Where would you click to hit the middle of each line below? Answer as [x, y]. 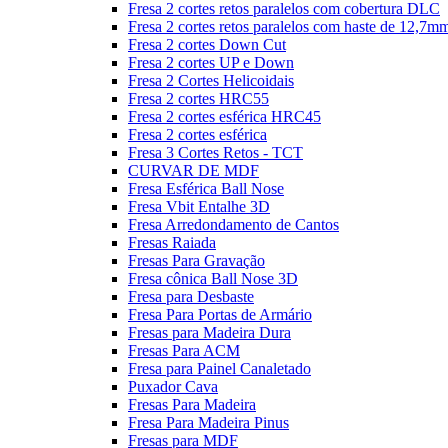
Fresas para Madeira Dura [209, 332]
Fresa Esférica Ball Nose [206, 188]
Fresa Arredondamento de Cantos [233, 224]
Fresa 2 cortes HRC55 [198, 98]
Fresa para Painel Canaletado [219, 368]
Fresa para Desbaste [191, 296]
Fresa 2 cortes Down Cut [207, 44]
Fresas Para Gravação [196, 260]
